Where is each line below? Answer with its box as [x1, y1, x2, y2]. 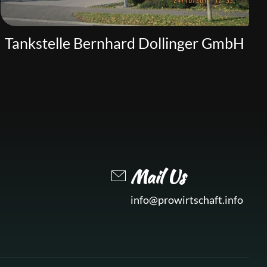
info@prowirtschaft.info [131, 193, 243, 206]
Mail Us [131, 163, 185, 190]
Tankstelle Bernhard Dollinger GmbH [5, 33, 245, 52]
